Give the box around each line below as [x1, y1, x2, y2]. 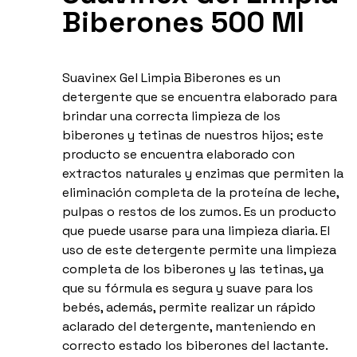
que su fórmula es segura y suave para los [61, 280, 313, 297]
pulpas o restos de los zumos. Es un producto [61, 203, 336, 221]
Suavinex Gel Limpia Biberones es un [61, 69, 280, 87]
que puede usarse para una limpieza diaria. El [61, 222, 330, 240]
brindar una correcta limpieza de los [61, 108, 280, 125]
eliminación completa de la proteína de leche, [61, 184, 339, 202]
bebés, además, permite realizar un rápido [61, 299, 316, 316]
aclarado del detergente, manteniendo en [61, 318, 316, 335]
